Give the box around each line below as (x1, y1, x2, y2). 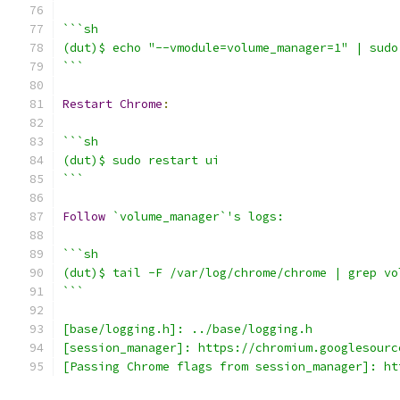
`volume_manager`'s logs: (112, 209, 284, 224)
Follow (62, 209, 105, 224)
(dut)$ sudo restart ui (62, 153, 220, 168)
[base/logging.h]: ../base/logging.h (62, 321, 312, 337)
